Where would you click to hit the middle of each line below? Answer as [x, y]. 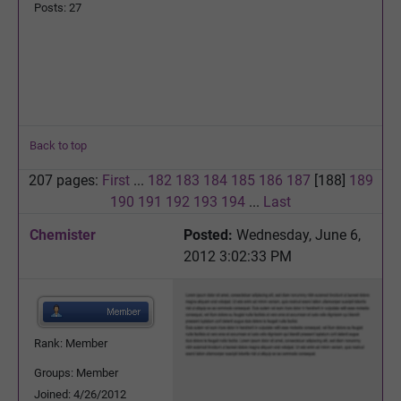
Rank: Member [71, 343]
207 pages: [65, 180]
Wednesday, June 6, [297, 235]
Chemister [63, 235]
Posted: [208, 235]
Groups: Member [76, 372]
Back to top [58, 145]
